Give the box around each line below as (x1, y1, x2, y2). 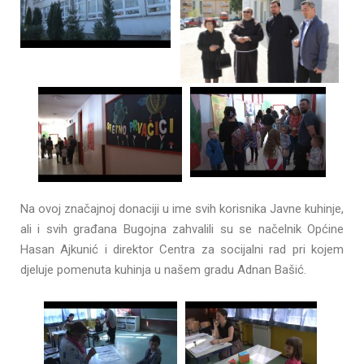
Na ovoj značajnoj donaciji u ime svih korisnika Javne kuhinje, (20, 201, 344, 217)
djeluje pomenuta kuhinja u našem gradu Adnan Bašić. (20, 262, 306, 278)
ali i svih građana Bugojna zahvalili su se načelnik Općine (20, 222, 344, 237)
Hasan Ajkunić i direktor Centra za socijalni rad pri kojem (20, 242, 344, 258)
